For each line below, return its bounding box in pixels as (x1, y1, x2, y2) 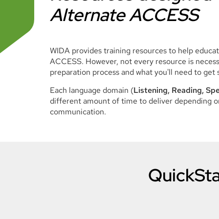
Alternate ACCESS (50, 3, 198, 26)
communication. (50, 107, 106, 117)
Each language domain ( (50, 85, 133, 95)
